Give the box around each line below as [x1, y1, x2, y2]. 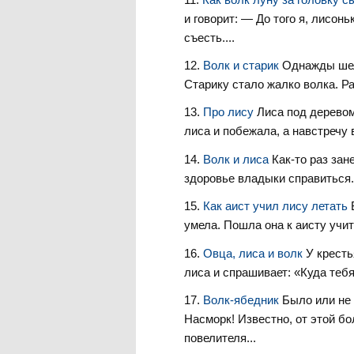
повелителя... [183, 330, 256, 345]
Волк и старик [202, 58, 282, 72]
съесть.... [183, 30, 235, 44]
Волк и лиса [202, 152, 272, 166]
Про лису [202, 105, 257, 119]
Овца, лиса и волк [202, 246, 306, 260]
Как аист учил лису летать [202, 199, 351, 213]
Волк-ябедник [202, 292, 282, 307]
